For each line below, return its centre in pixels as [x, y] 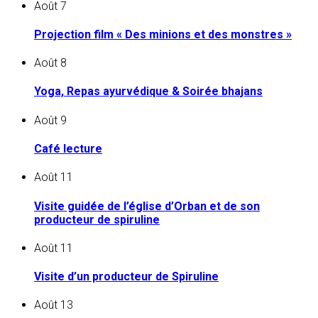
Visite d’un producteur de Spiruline [126, 277]
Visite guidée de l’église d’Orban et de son [147, 206]
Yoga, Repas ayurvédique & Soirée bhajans [148, 92]
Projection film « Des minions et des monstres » [163, 34]
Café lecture [68, 149]
